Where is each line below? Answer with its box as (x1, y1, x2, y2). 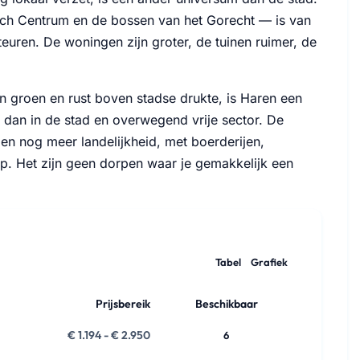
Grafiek (251, 256, 288, 269)
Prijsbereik (96, 297, 150, 312)
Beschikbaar (194, 297, 258, 312)
